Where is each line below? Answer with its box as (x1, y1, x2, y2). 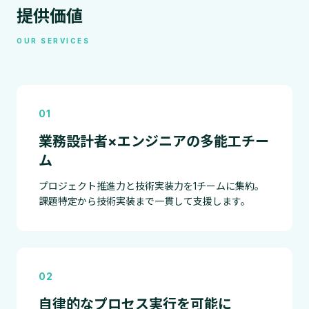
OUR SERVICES (17, 37, 90, 45)
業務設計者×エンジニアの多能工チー (39, 133, 269, 150)
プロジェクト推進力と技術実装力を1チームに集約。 (39, 180, 264, 192)
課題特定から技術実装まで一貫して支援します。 (39, 195, 250, 207)
